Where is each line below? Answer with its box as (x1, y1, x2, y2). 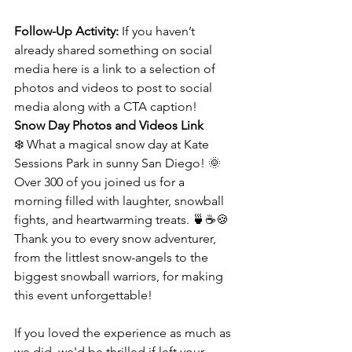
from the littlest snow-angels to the (14, 250, 211, 266)
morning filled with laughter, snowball (14, 193, 227, 209)
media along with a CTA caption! (14, 99, 200, 115)
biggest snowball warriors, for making (14, 269, 226, 284)
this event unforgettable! (14, 288, 152, 303)
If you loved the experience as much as (14, 325, 234, 341)
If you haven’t (122, 24, 198, 39)
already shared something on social (14, 42, 215, 58)
